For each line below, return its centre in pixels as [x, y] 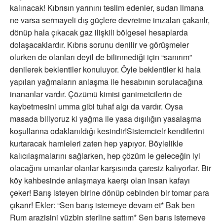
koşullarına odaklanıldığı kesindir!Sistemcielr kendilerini [107, 131]
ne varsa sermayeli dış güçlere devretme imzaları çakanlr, [110, 20]
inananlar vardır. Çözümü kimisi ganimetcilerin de [96, 94]
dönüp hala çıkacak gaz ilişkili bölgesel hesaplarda [99, 33]
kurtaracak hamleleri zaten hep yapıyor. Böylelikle [96, 144]
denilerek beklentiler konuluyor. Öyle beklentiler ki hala [105, 70]
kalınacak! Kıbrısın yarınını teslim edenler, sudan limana [107, 8]
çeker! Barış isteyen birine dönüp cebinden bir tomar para [110, 193]
